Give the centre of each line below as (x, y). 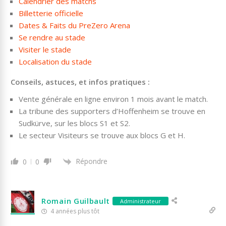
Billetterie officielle (51, 13)
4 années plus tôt (74, 211)
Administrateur (141, 201)
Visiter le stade (45, 49)
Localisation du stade (55, 61)
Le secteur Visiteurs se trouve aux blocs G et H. (102, 135)
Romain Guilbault (76, 201)
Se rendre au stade (52, 37)
